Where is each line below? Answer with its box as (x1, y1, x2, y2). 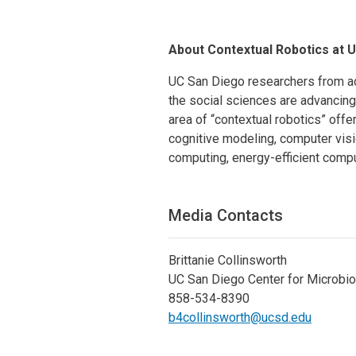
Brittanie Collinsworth (168, 252, 287, 268)
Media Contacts (168, 205, 283, 225)
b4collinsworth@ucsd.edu (168, 309, 311, 325)
